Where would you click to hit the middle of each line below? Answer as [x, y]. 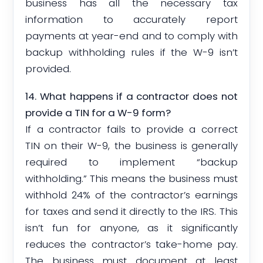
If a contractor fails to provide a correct [131, 129]
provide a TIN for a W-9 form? [98, 112]
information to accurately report [131, 20]
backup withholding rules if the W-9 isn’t [131, 53]
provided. [48, 69]
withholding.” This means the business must [131, 178]
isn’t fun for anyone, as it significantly [131, 227]
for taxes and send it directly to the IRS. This [131, 211]
